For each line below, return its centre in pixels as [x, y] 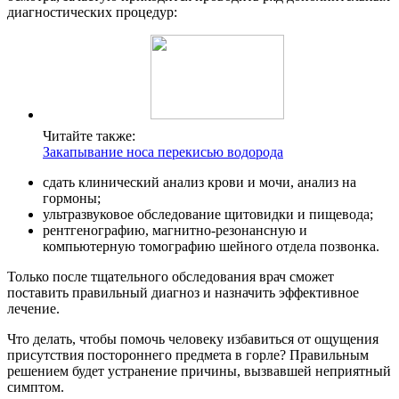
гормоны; [72, 198]
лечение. [33, 308]
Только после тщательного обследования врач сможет [171, 276]
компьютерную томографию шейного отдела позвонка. [211, 246]
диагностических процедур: [92, 12]
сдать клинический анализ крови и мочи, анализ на [199, 182]
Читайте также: [89, 135]
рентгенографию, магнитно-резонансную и [175, 230]
